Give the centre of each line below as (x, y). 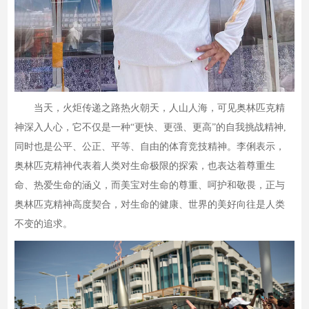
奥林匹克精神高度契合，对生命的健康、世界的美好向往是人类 (150, 204)
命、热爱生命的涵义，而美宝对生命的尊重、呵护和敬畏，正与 (150, 185)
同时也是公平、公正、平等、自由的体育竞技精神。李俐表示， (150, 146)
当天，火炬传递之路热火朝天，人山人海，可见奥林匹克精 (150, 108)
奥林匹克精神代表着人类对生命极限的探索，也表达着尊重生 (145, 166)
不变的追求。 (44, 223)
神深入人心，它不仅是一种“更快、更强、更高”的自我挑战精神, (151, 127)
